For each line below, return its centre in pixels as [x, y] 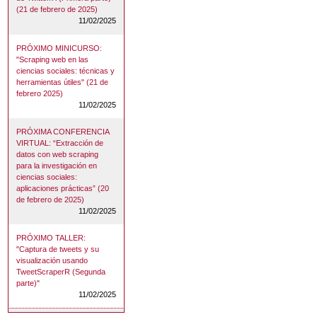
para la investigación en [57, 165]
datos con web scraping [58, 154]
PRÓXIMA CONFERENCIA [63, 131]
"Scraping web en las [53, 59]
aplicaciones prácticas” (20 [63, 188]
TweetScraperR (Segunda [61, 271]
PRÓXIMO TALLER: [51, 237]
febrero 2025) [40, 93]
